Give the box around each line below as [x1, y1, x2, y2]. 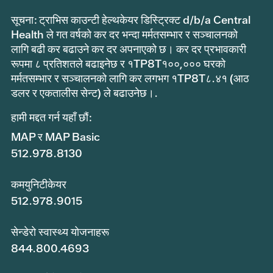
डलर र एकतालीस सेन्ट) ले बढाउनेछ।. [11, 86, 158, 101]
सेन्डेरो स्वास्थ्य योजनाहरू [11, 225, 109, 239]
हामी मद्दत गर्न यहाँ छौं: [11, 110, 91, 125]
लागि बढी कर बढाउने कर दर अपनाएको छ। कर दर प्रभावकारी [11, 42, 246, 57]
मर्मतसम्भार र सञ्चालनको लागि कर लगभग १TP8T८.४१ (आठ [11, 71, 249, 86]
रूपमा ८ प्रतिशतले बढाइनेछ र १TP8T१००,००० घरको [11, 57, 225, 71]
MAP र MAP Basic [11, 130, 100, 144]
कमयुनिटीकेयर [11, 177, 66, 192]
